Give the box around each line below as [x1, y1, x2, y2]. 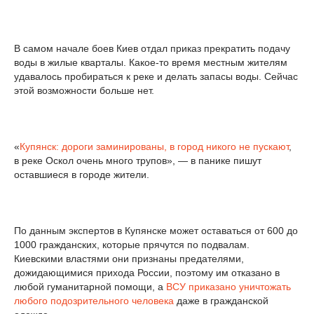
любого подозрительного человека [14, 295, 174, 306]
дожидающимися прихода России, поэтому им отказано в [14, 267, 280, 278]
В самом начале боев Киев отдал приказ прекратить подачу [14, 43, 290, 54]
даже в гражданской [174, 295, 268, 306]
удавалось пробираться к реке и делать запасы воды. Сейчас [14, 71, 298, 82]
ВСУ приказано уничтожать [166, 281, 291, 292]
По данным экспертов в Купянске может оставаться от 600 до [14, 225, 298, 236]
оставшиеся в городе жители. [14, 169, 149, 180]
